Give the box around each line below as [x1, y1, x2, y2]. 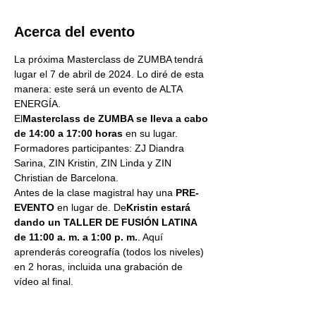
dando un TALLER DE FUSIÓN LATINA [14, 217, 200, 228]
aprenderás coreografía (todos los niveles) [14, 246, 207, 257]
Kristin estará [126, 202, 193, 213]
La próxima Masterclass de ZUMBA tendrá [14, 54, 206, 65]
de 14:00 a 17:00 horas [14, 128, 123, 139]
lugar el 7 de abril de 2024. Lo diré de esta [14, 68, 207, 80]
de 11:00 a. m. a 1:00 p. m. [14, 231, 138, 243]
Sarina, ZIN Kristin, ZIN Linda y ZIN [14, 157, 174, 169]
